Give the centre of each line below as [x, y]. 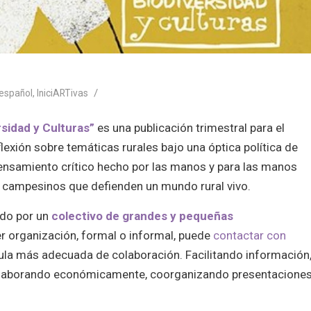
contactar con [250, 235]
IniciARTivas [63, 93]
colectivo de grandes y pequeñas [143, 216]
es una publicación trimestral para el [190, 128]
